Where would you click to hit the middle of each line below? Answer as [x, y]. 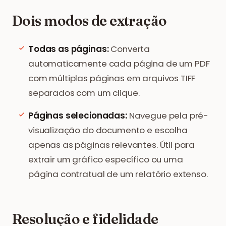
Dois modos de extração [90, 21]
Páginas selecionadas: [78, 116]
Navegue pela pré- [168, 116]
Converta [129, 49]
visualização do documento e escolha [108, 130]
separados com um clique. [84, 93]
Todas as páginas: [69, 49]
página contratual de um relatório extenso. [118, 174]
